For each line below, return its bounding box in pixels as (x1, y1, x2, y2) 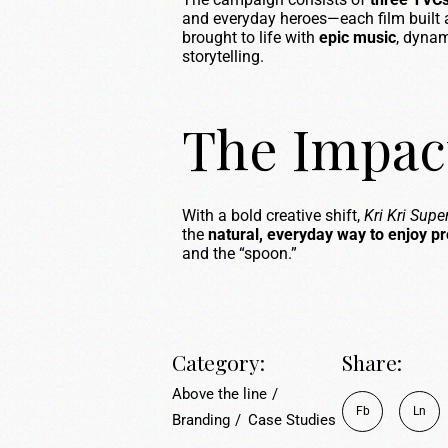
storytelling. (182, 47, 264, 66)
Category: (172, 348, 265, 376)
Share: (342, 348, 402, 376)
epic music (319, 28, 396, 47)
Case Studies (248, 411, 336, 429)
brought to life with (182, 28, 319, 47)
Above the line (172, 385, 271, 403)
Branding (172, 411, 234, 429)
